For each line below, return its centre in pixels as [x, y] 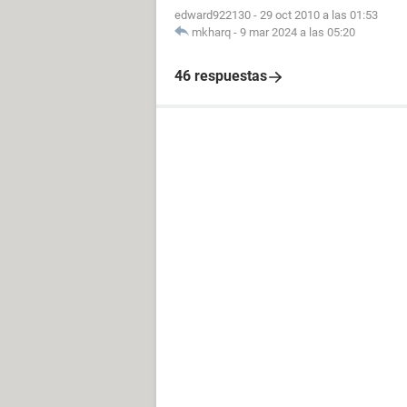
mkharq [211, 32]
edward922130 [213, 15]
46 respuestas [221, 76]
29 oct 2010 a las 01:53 [319, 15]
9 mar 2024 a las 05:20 [298, 32]
